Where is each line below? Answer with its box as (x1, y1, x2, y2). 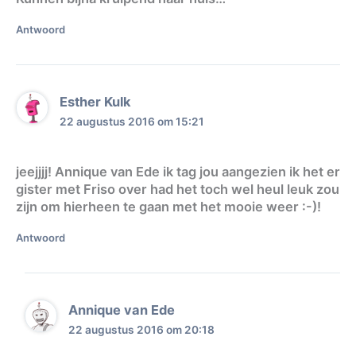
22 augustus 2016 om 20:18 (68, 323, 215, 336)
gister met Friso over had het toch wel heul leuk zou (16, 181, 339, 198)
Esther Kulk (60, 93, 132, 110)
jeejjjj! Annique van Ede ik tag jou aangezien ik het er (16, 164, 340, 180)
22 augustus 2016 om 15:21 (60, 114, 205, 128)
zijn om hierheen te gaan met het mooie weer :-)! (16, 199, 321, 215)
